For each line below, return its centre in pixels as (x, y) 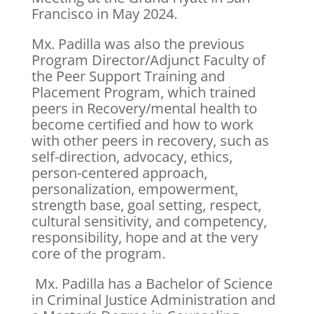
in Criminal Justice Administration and (153, 299)
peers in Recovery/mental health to (144, 108)
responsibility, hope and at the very (144, 237)
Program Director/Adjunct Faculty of (148, 60)
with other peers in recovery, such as (150, 140)
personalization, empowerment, (135, 189)
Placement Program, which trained (143, 92)
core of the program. (98, 253)
